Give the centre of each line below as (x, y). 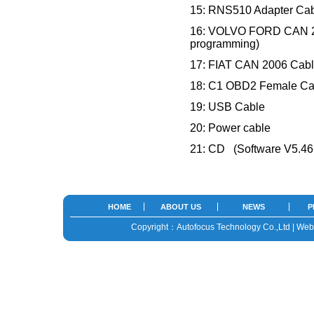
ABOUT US (181, 207)
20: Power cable (230, 128)
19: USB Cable (227, 107)
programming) (224, 44)
